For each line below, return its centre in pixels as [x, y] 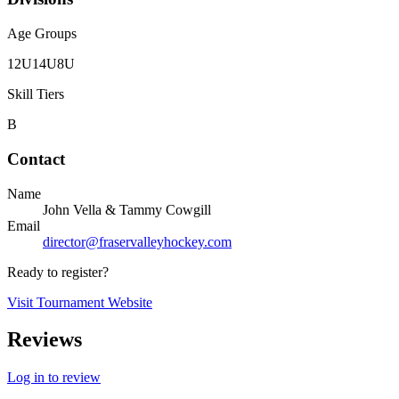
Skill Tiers [36, 94]
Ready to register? [58, 272]
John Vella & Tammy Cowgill [127, 209]
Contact [36, 159]
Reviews [45, 340]
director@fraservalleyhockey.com [137, 241]
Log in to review [54, 378]
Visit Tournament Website [80, 302]
